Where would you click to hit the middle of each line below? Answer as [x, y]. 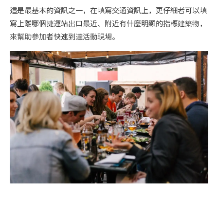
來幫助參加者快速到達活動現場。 [64, 36]
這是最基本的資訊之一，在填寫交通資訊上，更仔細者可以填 [108, 10]
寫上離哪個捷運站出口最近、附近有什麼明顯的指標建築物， [108, 23]
